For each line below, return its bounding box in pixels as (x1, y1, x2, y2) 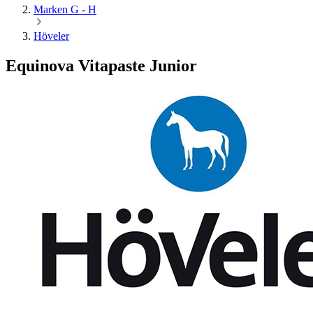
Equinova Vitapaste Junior (6, 57, 197, 75)
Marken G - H (34, 3, 96, 16)
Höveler (34, 30, 69, 43)
